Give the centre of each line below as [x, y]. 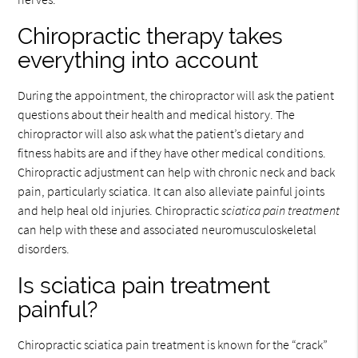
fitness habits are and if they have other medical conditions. [172, 153]
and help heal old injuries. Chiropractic [120, 210]
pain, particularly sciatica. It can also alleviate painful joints [171, 191]
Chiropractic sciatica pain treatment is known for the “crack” [173, 344]
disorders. [44, 249]
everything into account [138, 60]
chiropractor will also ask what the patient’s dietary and [161, 133]
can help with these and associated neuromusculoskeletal [167, 229]
